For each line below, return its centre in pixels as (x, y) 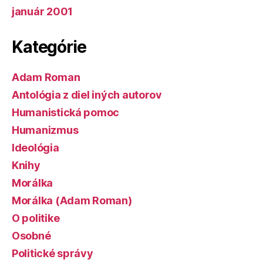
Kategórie (49, 47)
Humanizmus (45, 130)
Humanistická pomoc (66, 112)
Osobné (31, 236)
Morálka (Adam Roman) (72, 200)
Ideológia (36, 148)
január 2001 (43, 11)
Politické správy (53, 253)
